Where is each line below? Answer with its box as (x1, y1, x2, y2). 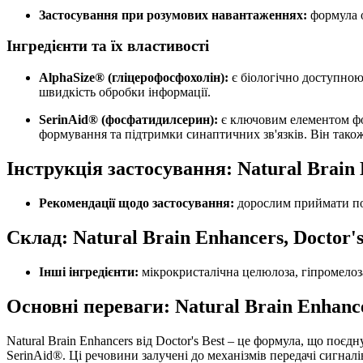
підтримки (125, 127, 183, 142)
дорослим (234, 196, 291, 210)
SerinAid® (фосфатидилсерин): (39, 113, 218, 127)
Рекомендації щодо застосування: (39, 196, 234, 210)
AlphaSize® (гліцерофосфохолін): (39, 70, 228, 85)
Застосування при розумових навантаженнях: (39, 7, 307, 22)
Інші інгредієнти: (39, 264, 139, 279)
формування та (39, 127, 125, 142)
